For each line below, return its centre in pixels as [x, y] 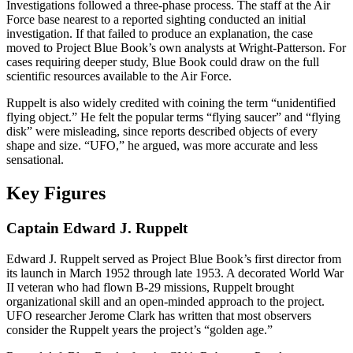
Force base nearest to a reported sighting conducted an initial [156, 20]
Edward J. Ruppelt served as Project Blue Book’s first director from [174, 258]
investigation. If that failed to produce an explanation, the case [160, 34]
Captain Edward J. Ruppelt [97, 229]
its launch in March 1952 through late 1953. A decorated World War [175, 273]
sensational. [35, 160]
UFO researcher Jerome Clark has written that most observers [159, 315]
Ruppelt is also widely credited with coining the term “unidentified [171, 103]
